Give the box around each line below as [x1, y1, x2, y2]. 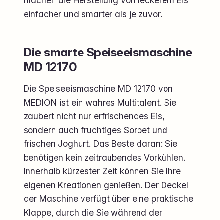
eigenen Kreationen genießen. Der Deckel [24, 179, 188, 190]
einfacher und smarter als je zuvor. [24, 8, 162, 19]
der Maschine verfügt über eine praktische [24, 193, 193, 204]
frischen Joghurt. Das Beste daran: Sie [24, 138, 177, 149]
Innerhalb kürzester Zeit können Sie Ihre [24, 165, 181, 176]
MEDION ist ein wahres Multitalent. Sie [24, 97, 176, 108]
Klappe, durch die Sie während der [24, 207, 162, 218]
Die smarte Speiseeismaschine [24, 44, 192, 59]
